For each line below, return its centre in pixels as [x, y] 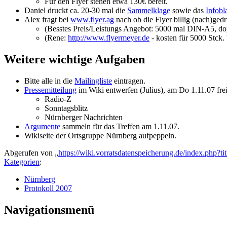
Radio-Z [58, 99]
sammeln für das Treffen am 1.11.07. [120, 126]
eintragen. [129, 81]
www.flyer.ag [92, 20]
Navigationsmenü [49, 210]
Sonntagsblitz [66, 108]
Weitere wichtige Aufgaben [74, 59]
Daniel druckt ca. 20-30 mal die [76, 11]
